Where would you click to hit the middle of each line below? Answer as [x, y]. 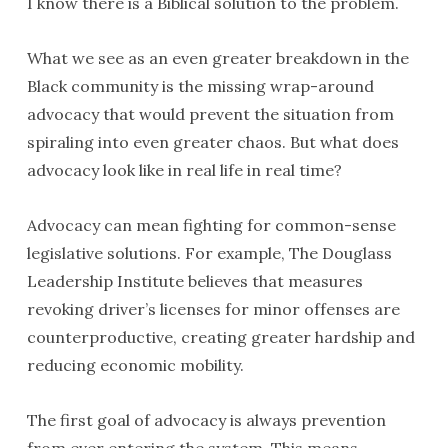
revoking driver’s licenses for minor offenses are [213, 309]
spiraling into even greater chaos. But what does [212, 142]
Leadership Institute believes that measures [194, 281]
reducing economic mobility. [135, 365]
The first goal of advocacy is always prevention [206, 420]
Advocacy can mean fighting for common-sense [211, 225]
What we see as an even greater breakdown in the [217, 58]
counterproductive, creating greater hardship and [220, 337]
